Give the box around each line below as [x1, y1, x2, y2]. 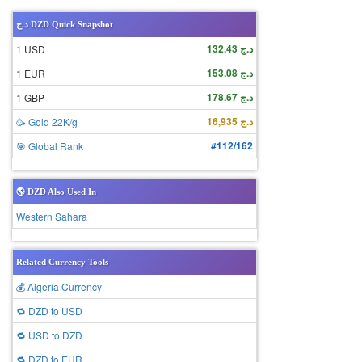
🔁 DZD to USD [16, 304, 82, 318]
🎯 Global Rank [16, 139, 83, 153]
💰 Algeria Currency [16, 280, 102, 293]
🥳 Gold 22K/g [16, 115, 78, 128]
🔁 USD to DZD [16, 328, 82, 342]
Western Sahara [16, 209, 87, 223]
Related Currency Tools [16, 257, 108, 267]
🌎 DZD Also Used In [16, 187, 96, 196]
